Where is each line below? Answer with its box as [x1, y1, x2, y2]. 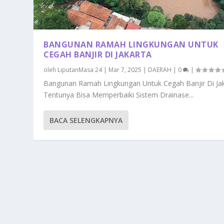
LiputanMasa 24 [57, 65, 102, 74]
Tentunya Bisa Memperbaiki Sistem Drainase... [43, 89, 194, 99]
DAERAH [148, 65, 172, 74]
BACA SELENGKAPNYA [49, 115, 123, 125]
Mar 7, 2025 [108, 65, 142, 74]
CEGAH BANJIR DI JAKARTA [43, 48, 152, 60]
